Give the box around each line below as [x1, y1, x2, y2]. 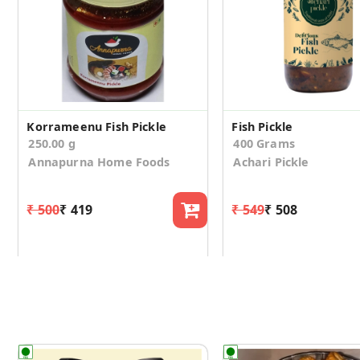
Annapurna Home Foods [28, 153, 170, 170]
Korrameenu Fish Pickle [27, 118, 166, 134]
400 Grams [233, 135, 295, 151]
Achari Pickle [233, 153, 309, 170]
